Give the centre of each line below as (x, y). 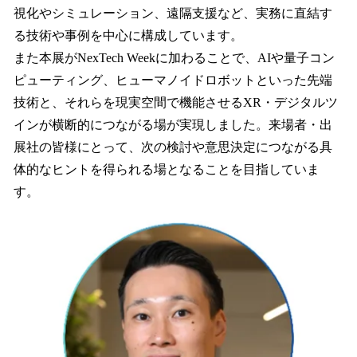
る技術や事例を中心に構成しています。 (128, 36)
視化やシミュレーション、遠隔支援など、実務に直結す (173, 14)
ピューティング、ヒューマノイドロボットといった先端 (173, 80)
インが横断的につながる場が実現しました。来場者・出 (173, 125)
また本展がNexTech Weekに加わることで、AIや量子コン (174, 58)
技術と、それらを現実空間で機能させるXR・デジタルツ (176, 103)
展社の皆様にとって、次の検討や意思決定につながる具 (173, 147)
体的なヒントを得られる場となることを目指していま (167, 170)
